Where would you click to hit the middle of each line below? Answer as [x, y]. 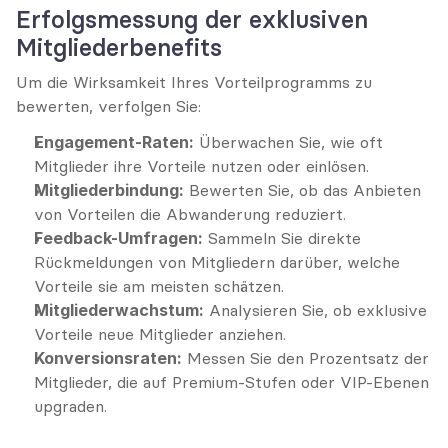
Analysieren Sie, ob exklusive [315, 310]
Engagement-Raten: [114, 142]
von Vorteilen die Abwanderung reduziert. [190, 214]
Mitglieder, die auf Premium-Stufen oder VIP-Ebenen [231, 382]
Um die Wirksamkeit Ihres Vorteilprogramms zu [194, 82]
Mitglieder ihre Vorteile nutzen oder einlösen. [201, 166]
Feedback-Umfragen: [118, 238]
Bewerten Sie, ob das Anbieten [302, 190]
